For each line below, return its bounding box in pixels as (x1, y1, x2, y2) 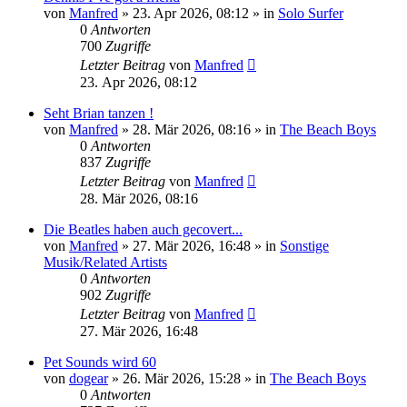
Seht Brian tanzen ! (44, 104, 154, 121)
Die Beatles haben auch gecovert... (44, 221, 243, 237)
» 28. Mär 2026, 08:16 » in (118, 121, 280, 137)
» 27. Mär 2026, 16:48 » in (118, 237, 280, 253)
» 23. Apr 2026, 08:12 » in (118, 5, 278, 21)
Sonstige (280, 237, 329, 253)
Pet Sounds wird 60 (44, 353, 156, 370)
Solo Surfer (278, 5, 343, 21)
